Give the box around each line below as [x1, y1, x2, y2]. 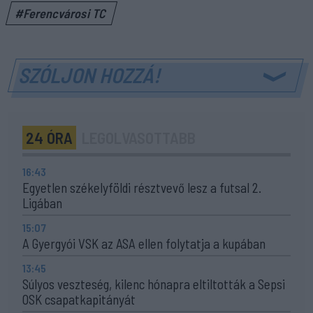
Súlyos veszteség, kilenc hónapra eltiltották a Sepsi [22, 275, 285, 292]
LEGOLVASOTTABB [82, 127, 196, 147]
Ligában [22, 194, 62, 211]
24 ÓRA [26, 127, 73, 147]
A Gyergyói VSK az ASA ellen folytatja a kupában [22, 235, 265, 252]
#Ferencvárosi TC [14, 5, 109, 21]
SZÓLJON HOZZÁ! [17, 61, 165, 87]
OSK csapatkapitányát [22, 291, 136, 307]
